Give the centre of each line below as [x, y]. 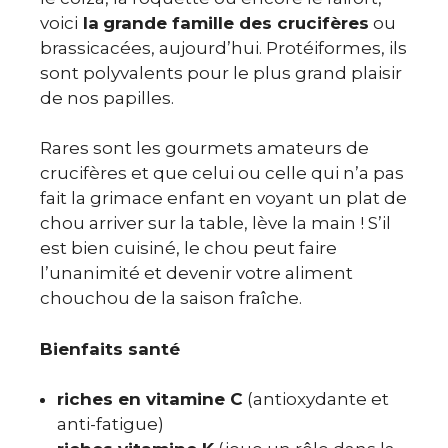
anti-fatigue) [110, 424]
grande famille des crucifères [236, 22]
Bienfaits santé [110, 348]
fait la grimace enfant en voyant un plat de [223, 198]
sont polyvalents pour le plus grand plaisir [221, 72]
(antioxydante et [316, 399]
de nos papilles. [111, 97]
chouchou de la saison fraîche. [171, 298]
